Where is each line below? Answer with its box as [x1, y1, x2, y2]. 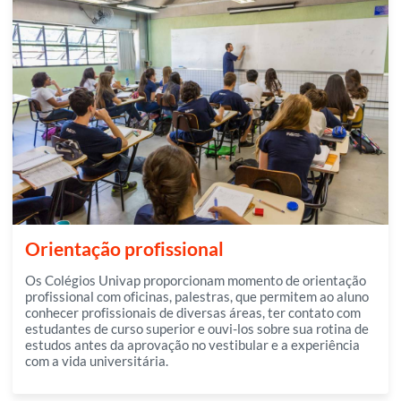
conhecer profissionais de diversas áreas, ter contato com [25, 303, 361, 320]
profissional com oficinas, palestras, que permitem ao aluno [25, 287, 369, 304]
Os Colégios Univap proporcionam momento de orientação [25, 271, 366, 288]
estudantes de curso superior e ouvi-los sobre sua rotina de [25, 320, 369, 337]
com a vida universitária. [25, 352, 168, 369]
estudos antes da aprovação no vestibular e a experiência [25, 336, 360, 353]
